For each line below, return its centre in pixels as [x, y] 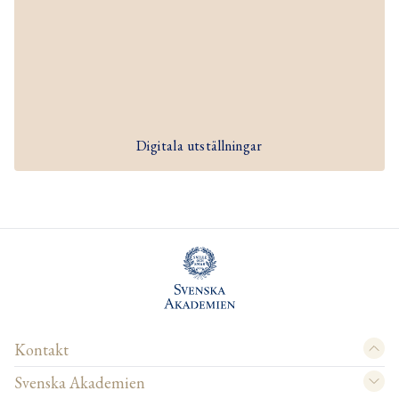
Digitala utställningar [199, 146]
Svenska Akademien [80, 383]
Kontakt [41, 350]
